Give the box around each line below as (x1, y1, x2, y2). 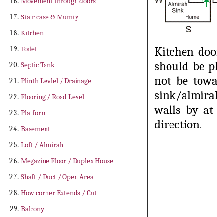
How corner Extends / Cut (21, 188, 97, 197)
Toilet (21, 44, 37, 53)
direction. (155, 117, 202, 132)
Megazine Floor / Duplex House (21, 156, 113, 165)
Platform (21, 108, 47, 117)
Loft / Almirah (21, 140, 63, 149)
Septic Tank (21, 60, 55, 69)
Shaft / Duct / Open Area (21, 172, 93, 181)
